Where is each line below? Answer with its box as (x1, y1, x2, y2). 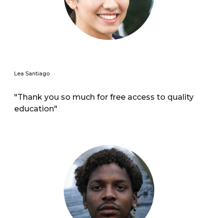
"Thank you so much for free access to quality (14, 92, 194, 102)
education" (14, 104, 58, 114)
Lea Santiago (14, 71, 50, 77)
